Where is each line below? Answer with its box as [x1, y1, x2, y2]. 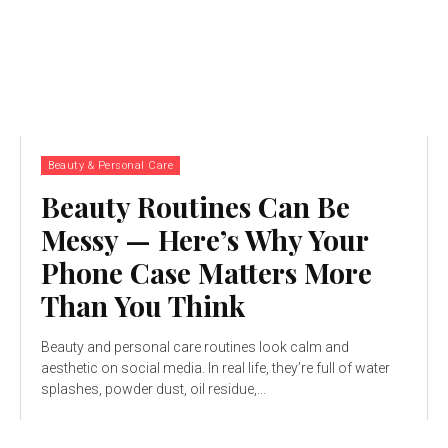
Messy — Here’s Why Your [41, 220, 369, 258]
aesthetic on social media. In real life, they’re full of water [41, 359, 390, 376]
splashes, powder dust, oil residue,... [41, 380, 266, 397]
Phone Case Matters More [41, 253, 372, 291]
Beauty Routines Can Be [41, 187, 350, 225]
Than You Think [41, 286, 245, 324]
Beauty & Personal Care [48, 158, 173, 172]
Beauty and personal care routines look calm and [41, 338, 349, 355]
